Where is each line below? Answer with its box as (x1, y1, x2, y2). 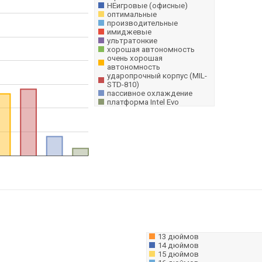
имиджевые (107, 27, 151, 36)
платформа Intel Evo (107, 98, 179, 106)
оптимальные (107, 10, 157, 19)
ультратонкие (107, 36, 157, 45)
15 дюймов (158, 250, 199, 258)
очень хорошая (107, 54, 163, 63)
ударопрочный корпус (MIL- (107, 71, 207, 80)
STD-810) (107, 80, 139, 89)
